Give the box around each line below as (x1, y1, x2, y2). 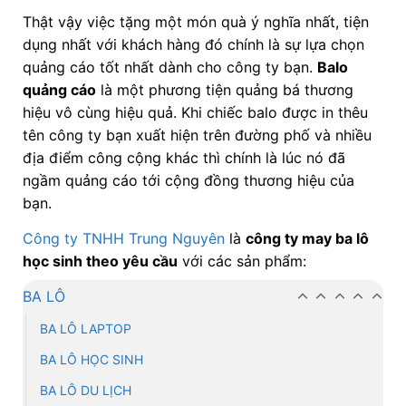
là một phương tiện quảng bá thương (95, 81, 353, 100)
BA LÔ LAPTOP (39, 321, 131, 337)
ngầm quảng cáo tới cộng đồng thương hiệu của (22, 171, 354, 190)
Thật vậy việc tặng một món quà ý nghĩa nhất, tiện (22, 13, 369, 32)
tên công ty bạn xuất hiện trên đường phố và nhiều (22, 126, 372, 145)
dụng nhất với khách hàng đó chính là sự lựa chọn (22, 35, 364, 54)
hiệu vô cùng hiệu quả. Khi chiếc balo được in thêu (22, 103, 368, 122)
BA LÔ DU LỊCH (39, 382, 131, 399)
